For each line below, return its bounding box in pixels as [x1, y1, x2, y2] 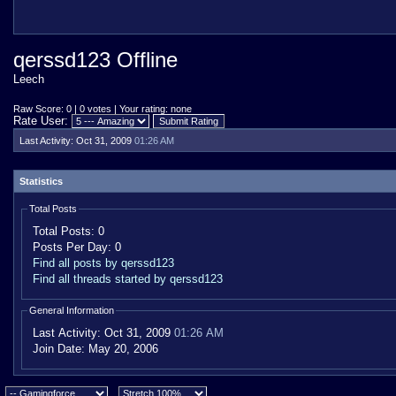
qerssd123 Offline [13, 48, 178, 72]
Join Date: [33, 342, 85, 355]
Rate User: [13, 114, 72, 127]
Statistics [19, 176, 63, 187]
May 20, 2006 [85, 342, 158, 355]
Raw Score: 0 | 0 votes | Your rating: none [13, 103, 192, 114]
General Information [29, 305, 114, 316]
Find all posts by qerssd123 [33, 256, 174, 270]
